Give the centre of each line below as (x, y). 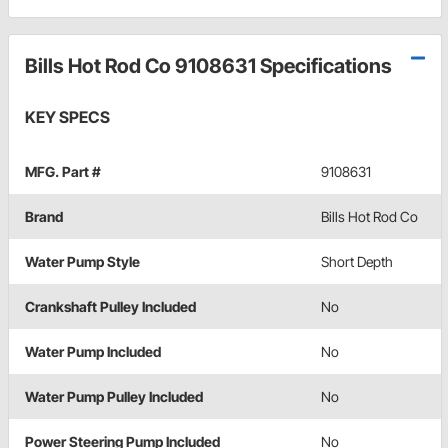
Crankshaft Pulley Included (110, 307)
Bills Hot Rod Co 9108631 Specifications (208, 66)
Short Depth (357, 262)
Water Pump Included (93, 352)
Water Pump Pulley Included (114, 397)
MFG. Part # (63, 172)
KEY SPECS (67, 117)
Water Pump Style (82, 262)
